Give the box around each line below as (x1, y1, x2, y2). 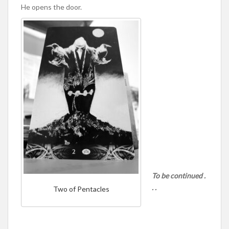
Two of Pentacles (53, 184, 109, 193)
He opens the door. (21, 2, 83, 11)
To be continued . (152, 171, 205, 180)
